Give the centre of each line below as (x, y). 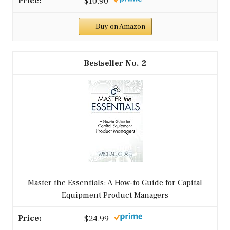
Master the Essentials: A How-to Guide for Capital (115, 183)
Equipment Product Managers (115, 195)
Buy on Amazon (120, 26)
